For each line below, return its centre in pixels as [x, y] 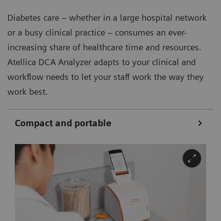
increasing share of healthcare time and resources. [104, 47]
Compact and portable [64, 123]
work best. [28, 91]
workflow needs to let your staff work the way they [106, 76]
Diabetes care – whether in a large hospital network [107, 17]
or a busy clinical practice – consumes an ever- [97, 32]
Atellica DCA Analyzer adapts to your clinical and [102, 62]
